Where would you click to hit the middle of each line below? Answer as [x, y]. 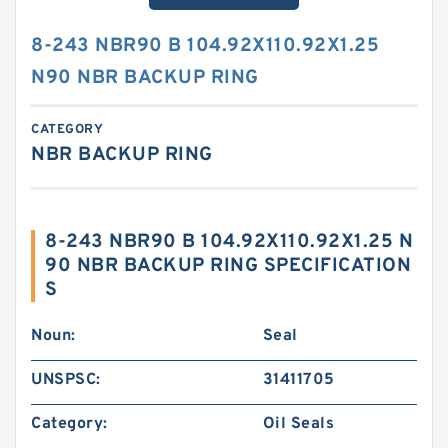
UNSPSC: [66, 380]
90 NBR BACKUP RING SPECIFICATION [228, 266]
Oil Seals [298, 424]
